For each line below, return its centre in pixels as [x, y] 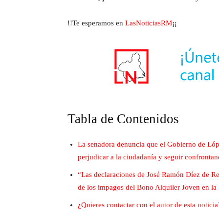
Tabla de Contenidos [123, 119]
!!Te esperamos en [96, 23]
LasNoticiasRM [149, 23]
